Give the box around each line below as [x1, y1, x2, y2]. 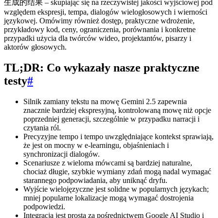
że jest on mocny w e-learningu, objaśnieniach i [23, 141, 169, 149]
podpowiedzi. [23, 202, 65, 211]
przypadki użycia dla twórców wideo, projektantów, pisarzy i [4, 34, 191, 42]
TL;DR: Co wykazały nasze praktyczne [4, 61, 200, 74]
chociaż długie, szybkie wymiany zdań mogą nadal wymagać [23, 167, 211, 176]
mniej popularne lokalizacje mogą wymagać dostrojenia [23, 193, 194, 202]
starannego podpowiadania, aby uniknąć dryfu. [23, 176, 167, 184]
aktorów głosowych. [4, 42, 67, 51]
